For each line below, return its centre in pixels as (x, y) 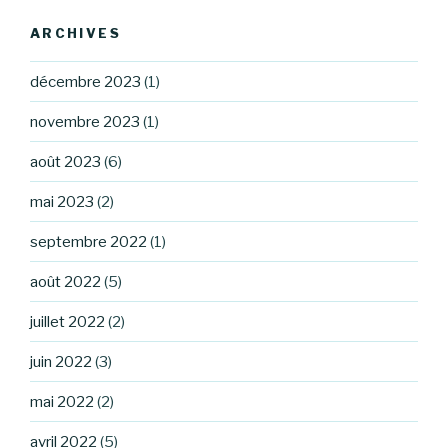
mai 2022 (62, 401)
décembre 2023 (85, 81)
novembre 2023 (85, 121)
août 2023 (65, 161)
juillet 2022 (67, 321)
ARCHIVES (75, 32)
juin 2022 (61, 361)
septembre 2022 (88, 241)
